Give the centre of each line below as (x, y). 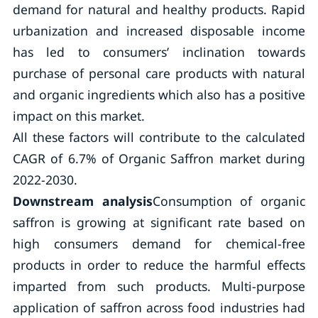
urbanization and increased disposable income (159, 31)
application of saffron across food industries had (159, 307)
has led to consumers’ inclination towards (159, 52)
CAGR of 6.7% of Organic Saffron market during (159, 158)
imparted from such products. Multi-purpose (159, 286)
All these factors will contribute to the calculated (159, 137)
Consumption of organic (229, 201)
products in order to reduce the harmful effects (159, 265)
